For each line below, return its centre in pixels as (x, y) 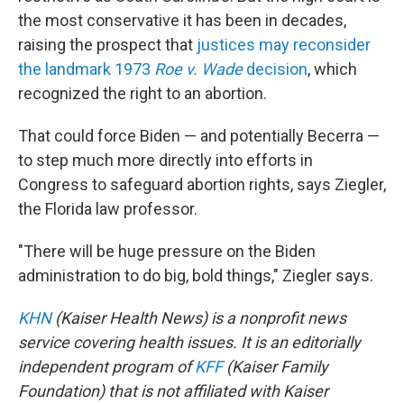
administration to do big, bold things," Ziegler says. (196, 275)
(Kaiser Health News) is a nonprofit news (199, 318)
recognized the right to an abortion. (142, 93)
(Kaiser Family (275, 367)
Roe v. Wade (198, 69)
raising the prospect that (106, 45)
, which (332, 69)
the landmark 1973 (86, 69)
